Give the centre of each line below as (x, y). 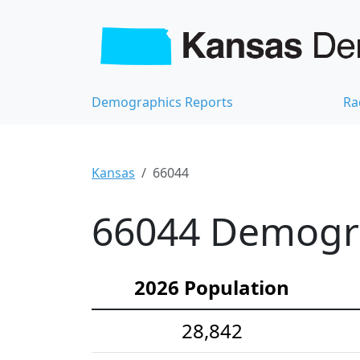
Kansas (113, 172)
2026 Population (212, 287)
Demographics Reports (162, 102)
